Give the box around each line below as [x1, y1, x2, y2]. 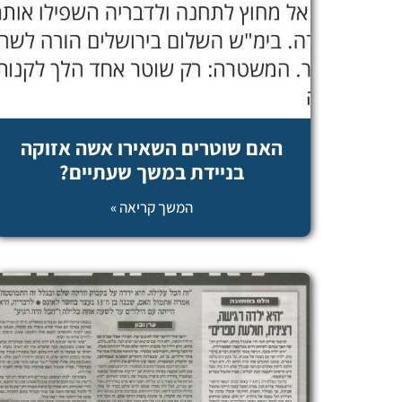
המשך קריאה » [110, 197, 194, 217]
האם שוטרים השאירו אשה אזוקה [21, 134, 284, 162]
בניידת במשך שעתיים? [59, 158, 245, 186]
